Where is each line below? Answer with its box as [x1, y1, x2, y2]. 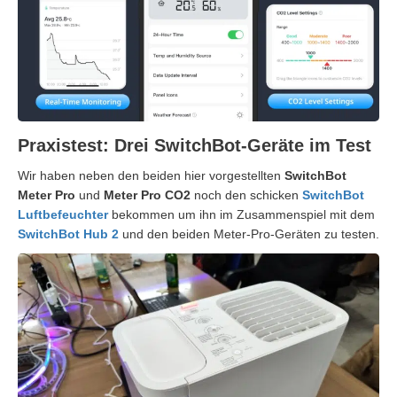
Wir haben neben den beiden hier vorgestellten [18, 167, 284, 183]
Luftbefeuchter [18, 206, 108, 222]
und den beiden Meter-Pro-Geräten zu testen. [119, 226, 379, 241]
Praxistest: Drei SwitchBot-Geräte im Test [18, 135, 371, 155]
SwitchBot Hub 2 [18, 226, 119, 241]
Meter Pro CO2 [104, 187, 191, 202]
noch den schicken [191, 187, 302, 202]
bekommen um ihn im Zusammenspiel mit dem [108, 206, 375, 222]
